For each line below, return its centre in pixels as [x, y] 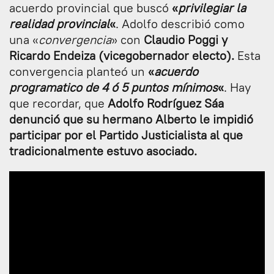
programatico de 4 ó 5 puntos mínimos [113, 87]
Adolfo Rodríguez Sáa [166, 103]
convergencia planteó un [77, 71]
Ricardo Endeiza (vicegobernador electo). [123, 55]
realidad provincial [59, 23]
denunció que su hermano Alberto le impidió [131, 119]
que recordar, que [58, 103]
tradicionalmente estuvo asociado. [103, 150]
